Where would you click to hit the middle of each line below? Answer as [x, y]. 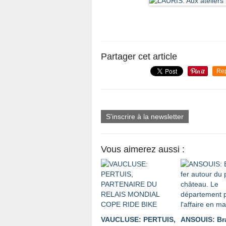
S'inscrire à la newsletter [145, 117]
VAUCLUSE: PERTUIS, [138, 219]
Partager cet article [139, 56]
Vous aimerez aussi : [143, 149]
